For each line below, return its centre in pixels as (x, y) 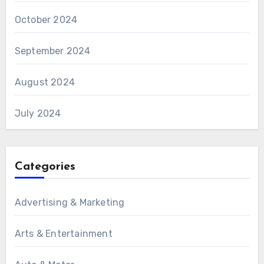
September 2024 (52, 51)
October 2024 (46, 20)
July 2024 (38, 113)
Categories (45, 167)
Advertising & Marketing (70, 202)
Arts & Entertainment (63, 234)
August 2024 (44, 82)
